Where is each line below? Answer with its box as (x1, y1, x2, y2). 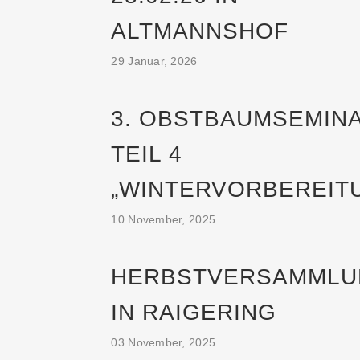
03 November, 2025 (111, 336, 216, 349)
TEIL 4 (111, 141, 183, 166)
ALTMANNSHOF (111, 18, 289, 43)
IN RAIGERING (111, 300, 277, 325)
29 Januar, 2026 (111, 55, 198, 67)
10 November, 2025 (111, 213, 216, 226)
